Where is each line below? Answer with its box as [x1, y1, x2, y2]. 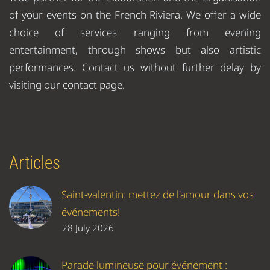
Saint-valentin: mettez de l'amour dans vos [61, 187, 254, 201]
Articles [9, 152, 60, 174]
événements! [61, 204, 120, 219]
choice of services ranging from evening [9, 25, 261, 40]
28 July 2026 [62, 221, 114, 234]
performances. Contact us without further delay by [9, 60, 261, 75]
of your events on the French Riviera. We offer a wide [9, 8, 261, 22]
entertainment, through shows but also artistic [9, 43, 261, 57]
